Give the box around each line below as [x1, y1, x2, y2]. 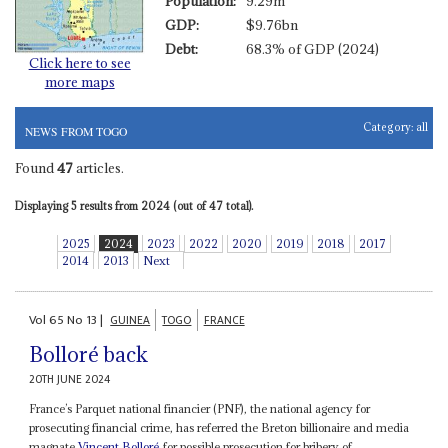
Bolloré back [29, 341, 149, 369]
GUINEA [110, 311, 151, 331]
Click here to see [28, 54, 131, 73]
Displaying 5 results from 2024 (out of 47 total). [14, 198, 253, 213]
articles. [72, 158, 124, 177]
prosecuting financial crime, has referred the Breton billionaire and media [29, 420, 410, 436]
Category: [363, 120, 417, 134]
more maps [44, 73, 115, 92]
